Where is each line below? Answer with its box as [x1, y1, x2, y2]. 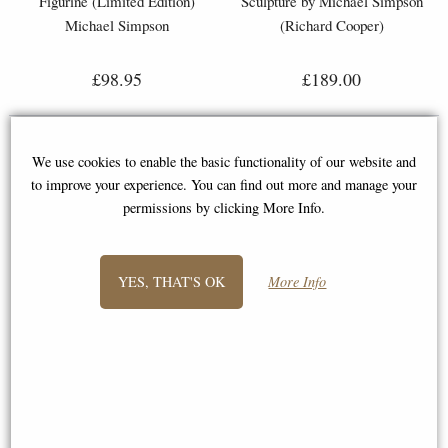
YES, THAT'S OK [117, 271, 225, 291]
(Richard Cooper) [279, 14, 384, 35]
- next [193, 316, 255, 353]
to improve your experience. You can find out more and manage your [30, 174, 417, 194]
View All [176, 385, 272, 422]
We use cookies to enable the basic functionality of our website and [31, 151, 416, 171]
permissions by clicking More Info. [122, 197, 325, 217]
